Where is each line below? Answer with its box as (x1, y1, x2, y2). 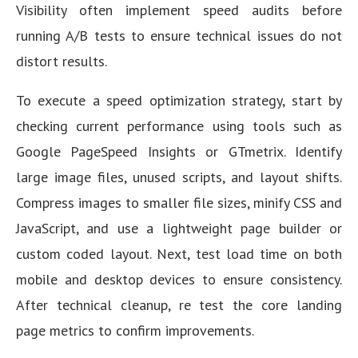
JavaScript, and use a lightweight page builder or (16, 219, 342, 237)
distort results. (16, 52, 107, 70)
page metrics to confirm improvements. (16, 321, 254, 340)
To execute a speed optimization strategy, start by (16, 91, 342, 109)
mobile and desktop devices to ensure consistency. (16, 270, 342, 288)
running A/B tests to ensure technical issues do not (16, 26, 342, 45)
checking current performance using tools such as (16, 117, 342, 135)
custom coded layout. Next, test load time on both (16, 245, 342, 263)
